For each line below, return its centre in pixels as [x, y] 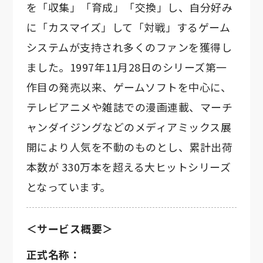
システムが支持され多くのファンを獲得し [129, 47]
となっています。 [68, 187]
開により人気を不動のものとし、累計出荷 [129, 147]
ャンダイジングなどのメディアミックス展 [129, 127]
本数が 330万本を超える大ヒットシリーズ [129, 167]
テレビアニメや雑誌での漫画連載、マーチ [129, 107]
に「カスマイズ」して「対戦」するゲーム [128, 27]
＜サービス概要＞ [70, 228]
